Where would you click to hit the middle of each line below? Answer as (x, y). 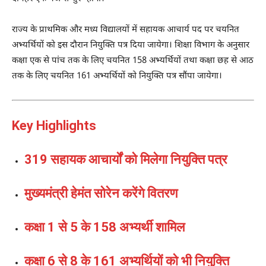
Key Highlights (54, 125)
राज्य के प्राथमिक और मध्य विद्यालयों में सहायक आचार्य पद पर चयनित (126, 30)
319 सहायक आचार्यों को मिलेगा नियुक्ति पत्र (126, 159)
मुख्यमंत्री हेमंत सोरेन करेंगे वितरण (101, 193)
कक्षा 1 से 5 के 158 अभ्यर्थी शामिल (104, 227)
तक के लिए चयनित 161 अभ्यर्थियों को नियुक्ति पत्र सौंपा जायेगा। (117, 76)
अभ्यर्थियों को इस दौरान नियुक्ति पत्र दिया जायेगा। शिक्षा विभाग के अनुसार (131, 45)
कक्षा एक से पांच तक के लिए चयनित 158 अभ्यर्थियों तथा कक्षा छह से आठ (133, 61)
